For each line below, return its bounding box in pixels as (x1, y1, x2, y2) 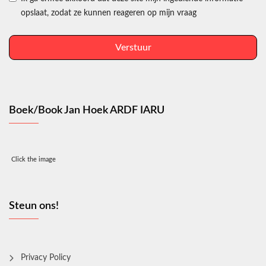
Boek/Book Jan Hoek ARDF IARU (9, 104, 164, 116)
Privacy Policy (21, 253, 71, 262)
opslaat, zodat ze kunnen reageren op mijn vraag (21, 8, 197, 17)
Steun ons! (9, 200, 59, 211)
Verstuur (115, 42, 151, 52)
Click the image (11, 156, 56, 163)
